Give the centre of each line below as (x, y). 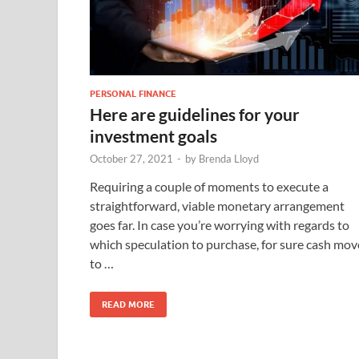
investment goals (153, 135)
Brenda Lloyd (229, 158)
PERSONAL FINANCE (133, 93)
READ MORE (128, 304)
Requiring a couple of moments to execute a (209, 186)
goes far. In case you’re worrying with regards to (220, 224)
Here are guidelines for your (195, 114)
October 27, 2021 (131, 158)
